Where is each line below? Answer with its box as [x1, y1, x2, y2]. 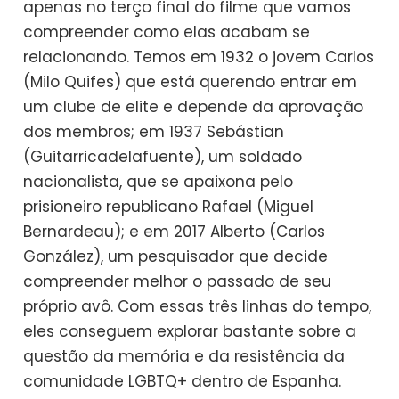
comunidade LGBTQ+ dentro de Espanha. [23, 370, 342, 392]
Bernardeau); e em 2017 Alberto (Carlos [23, 220, 326, 242]
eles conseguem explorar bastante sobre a [23, 320, 357, 342]
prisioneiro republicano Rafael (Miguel [23, 195, 314, 217]
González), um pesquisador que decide [23, 245, 329, 267]
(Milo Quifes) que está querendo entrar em [23, 70, 358, 93]
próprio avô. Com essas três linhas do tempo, [23, 295, 372, 317]
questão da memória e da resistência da [23, 345, 346, 367]
